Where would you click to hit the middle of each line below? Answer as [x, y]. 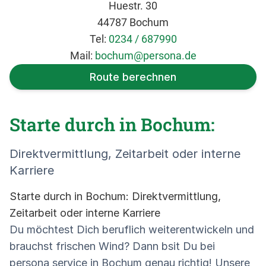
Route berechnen [133, 77]
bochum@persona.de [145, 55]
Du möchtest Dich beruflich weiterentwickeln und [132, 229]
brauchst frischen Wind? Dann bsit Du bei [112, 246]
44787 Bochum [133, 22]
